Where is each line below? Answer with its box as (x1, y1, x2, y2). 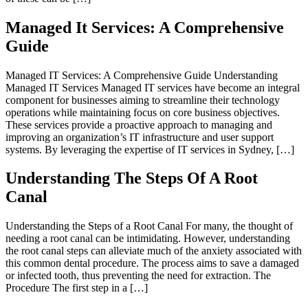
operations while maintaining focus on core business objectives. (5, 106, 280, 118)
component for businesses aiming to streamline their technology (5, 93, 280, 106)
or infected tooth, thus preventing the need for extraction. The (5, 269, 271, 282)
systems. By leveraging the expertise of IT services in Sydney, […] (5, 143, 294, 155)
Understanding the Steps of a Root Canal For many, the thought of (5, 220, 293, 232)
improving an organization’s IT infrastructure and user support (5, 131, 274, 143)
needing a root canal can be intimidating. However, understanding (5, 232, 290, 245)
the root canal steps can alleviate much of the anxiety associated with (5, 245, 302, 257)
